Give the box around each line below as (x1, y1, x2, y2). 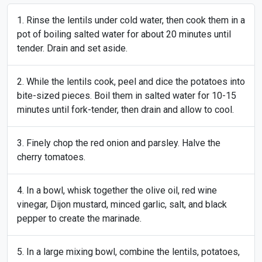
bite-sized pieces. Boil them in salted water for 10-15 (17, 90, 236, 101)
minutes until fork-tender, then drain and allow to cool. (17, 104, 234, 115)
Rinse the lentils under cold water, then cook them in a (26, 15, 245, 26)
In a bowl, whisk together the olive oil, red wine (26, 185, 217, 196)
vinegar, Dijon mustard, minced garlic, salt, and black (17, 199, 227, 210)
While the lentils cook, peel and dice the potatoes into (26, 76, 245, 87)
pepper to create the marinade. (17, 213, 142, 224)
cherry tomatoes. (17, 151, 85, 163)
